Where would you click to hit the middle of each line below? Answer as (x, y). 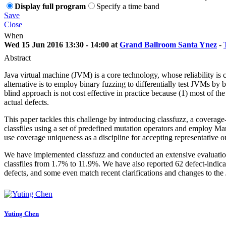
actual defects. (26, 102)
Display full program (50, 6)
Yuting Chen (21, 213)
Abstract (17, 58)
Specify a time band (128, 6)
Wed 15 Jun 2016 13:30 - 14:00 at (62, 44)
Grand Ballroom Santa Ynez (168, 44)
